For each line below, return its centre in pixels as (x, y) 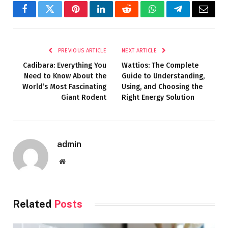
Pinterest (91, 17)
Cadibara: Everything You (65, 66)
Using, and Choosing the (162, 87)
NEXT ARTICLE (140, 51)
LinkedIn (117, 17)
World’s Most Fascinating (64, 87)
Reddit (138, 17)
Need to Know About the (65, 76)
